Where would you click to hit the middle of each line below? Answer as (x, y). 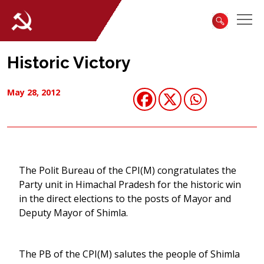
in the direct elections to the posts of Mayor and (125, 199)
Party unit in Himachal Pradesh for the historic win (130, 184)
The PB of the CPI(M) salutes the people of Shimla (129, 254)
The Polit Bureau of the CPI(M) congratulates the (128, 170)
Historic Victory (69, 63)
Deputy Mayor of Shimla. (73, 213)
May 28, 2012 (34, 92)
